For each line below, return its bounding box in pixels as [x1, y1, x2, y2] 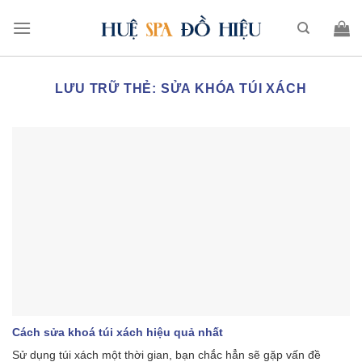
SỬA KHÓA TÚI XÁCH [160, 82, 307, 95]
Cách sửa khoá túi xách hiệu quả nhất [12, 326, 223, 339]
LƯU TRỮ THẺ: [55, 82, 161, 95]
